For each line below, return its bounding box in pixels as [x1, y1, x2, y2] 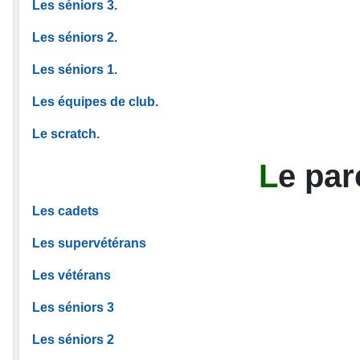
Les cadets [32, 203, 99, 218]
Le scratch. [32, 126, 100, 141]
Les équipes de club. [32, 94, 158, 108]
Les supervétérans [32, 235, 146, 250]
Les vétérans [32, 268, 111, 282]
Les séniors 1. [32, 62, 117, 76]
